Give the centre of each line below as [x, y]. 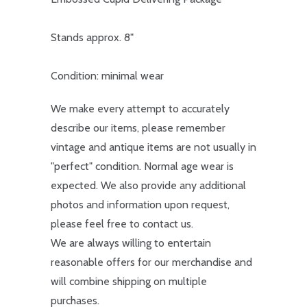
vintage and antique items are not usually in [153, 147]
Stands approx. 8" [92, 37]
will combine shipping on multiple [129, 281]
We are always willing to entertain [131, 243]
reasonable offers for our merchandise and [151, 262]
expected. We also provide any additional [148, 185]
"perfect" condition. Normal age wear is [142, 166]
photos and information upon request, [140, 205]
